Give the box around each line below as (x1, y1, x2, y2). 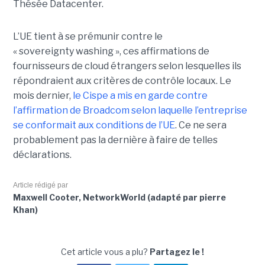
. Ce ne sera (174, 119, 227, 131)
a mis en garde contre (108, 90, 208, 102)
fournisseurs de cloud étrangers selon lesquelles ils (12, 60, 241, 72)
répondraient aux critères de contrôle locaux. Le (12, 75, 231, 87)
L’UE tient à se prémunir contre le (12, 31, 163, 43)
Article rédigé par (12, 181, 68, 190)
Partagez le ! (150, 247, 204, 257)
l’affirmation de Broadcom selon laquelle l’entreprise (12, 105, 247, 117)
